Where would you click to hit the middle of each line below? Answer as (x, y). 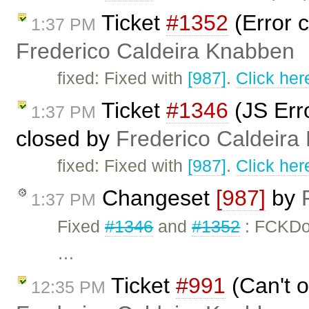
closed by (66, 139)
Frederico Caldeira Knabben (155, 51)
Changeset (156, 198)
